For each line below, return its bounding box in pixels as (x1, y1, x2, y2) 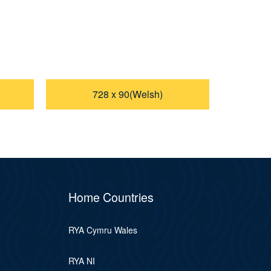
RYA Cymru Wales (68, 224, 138, 237)
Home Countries (68, 188, 154, 206)
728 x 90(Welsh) (93, 87, 163, 102)
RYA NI (68, 255, 96, 267)
